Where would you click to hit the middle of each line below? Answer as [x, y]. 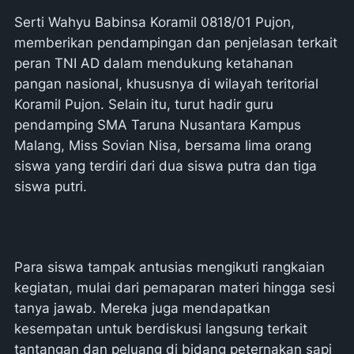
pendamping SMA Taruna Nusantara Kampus [158, 125]
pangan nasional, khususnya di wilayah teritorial [166, 84]
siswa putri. [51, 186]
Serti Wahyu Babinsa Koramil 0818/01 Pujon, [154, 22]
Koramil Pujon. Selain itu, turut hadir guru [144, 104]
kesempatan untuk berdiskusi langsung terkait [161, 329]
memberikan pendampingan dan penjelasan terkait [176, 43]
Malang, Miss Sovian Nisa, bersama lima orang [163, 145]
